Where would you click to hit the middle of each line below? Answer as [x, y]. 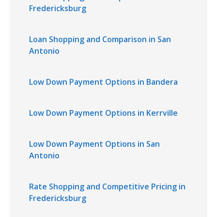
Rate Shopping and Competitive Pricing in [107, 186]
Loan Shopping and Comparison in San [100, 39]
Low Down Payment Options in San [94, 144]
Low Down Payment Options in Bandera [103, 82]
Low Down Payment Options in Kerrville [103, 113]
